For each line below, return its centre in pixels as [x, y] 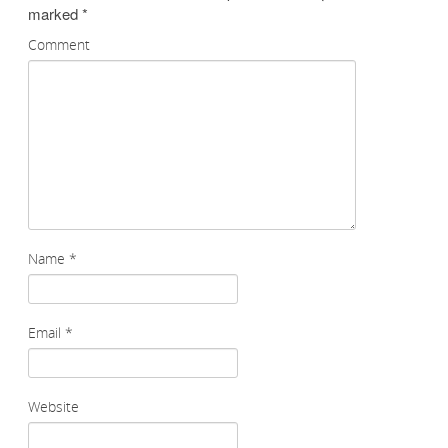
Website [53, 406]
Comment [59, 44]
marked [55, 13]
